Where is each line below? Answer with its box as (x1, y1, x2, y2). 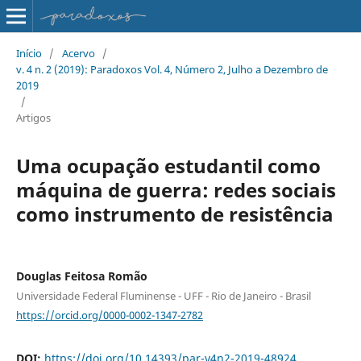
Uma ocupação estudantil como (15, 151, 321, 179)
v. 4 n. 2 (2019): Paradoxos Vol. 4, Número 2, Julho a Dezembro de (15, 61, 328, 77)
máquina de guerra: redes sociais (15, 176, 336, 203)
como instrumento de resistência (15, 200, 334, 227)
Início (15, 45, 42, 60)
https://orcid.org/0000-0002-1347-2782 (15, 307, 203, 322)
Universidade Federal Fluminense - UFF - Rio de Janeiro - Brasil (15, 288, 311, 303)
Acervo (61, 45, 95, 60)
